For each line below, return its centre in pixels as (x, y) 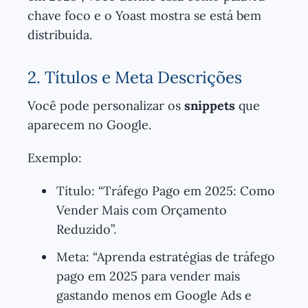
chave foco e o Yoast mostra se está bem (144, 15)
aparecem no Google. (89, 124)
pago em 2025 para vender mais (148, 276)
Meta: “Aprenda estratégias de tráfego (166, 256)
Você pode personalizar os (106, 105)
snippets (210, 105)
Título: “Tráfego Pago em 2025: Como (166, 190)
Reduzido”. (86, 229)
